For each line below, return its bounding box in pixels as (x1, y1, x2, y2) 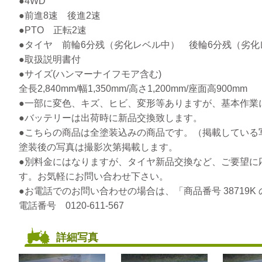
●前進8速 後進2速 (19, 11, 101, 20)
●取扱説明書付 (19, 54, 81, 64)
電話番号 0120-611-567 (19, 201, 124, 211)
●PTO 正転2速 (19, 25, 87, 35)
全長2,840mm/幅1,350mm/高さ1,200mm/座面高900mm (19, 84, 247, 94)
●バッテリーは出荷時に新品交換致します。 (19, 113, 202, 123)
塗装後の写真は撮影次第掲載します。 (19, 142, 178, 152)
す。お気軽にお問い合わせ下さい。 (19, 171, 168, 181)
